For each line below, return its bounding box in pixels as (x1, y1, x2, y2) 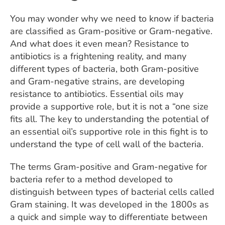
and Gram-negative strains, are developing (10, 75, 185, 87)
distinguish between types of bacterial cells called (10, 185, 214, 198)
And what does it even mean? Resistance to (10, 37, 189, 50)
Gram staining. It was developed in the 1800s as (10, 198, 209, 210)
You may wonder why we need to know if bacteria (10, 12, 214, 25)
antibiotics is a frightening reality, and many (10, 50, 186, 62)
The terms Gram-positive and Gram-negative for (10, 160, 207, 173)
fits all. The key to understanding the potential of (10, 113, 209, 125)
